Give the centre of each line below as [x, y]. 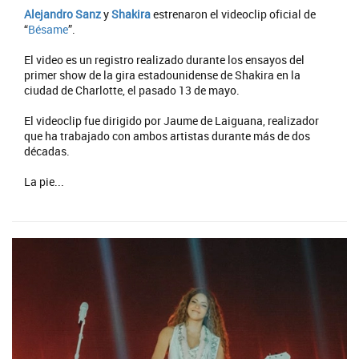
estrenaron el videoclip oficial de [233, 14]
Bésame [48, 29]
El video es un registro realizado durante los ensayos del [164, 59]
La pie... [44, 181]
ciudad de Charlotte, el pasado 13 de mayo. [132, 90]
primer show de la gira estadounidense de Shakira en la [162, 75]
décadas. [47, 151]
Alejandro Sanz [63, 14]
